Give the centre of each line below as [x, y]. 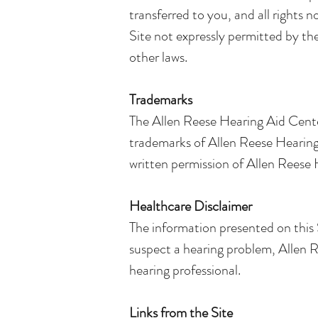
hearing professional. [185, 270]
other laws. [158, 57]
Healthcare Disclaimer [191, 206]
